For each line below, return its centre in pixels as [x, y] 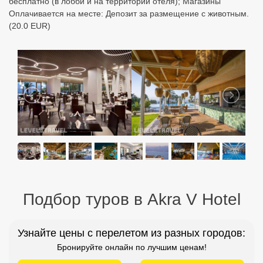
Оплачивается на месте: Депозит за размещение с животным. [129, 14]
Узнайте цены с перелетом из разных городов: [131, 233]
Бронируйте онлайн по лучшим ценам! [131, 247]
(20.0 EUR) [30, 26]
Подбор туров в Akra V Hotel [131, 199]
